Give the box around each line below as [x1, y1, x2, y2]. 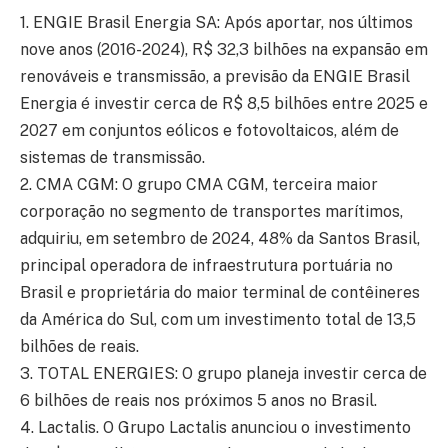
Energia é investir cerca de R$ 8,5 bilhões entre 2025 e [20, 94, 428, 114]
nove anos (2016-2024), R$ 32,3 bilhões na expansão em [20, 40, 428, 60]
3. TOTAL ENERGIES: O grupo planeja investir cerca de [20, 364, 427, 384]
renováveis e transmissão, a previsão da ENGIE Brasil [20, 67, 410, 87]
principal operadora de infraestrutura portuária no [20, 256, 393, 276]
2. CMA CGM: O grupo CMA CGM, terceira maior [20, 175, 378, 195]
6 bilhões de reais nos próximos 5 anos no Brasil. [20, 391, 377, 411]
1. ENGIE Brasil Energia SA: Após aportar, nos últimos [20, 13, 413, 33]
